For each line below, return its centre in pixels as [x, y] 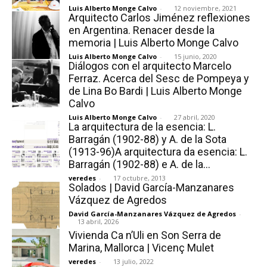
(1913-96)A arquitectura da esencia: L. [158, 151]
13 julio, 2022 [133, 261]
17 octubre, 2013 [139, 178]
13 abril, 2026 [98, 221]
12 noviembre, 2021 [205, 8]
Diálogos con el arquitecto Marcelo [150, 66]
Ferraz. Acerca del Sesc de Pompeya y [159, 78]
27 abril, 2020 [195, 117]
